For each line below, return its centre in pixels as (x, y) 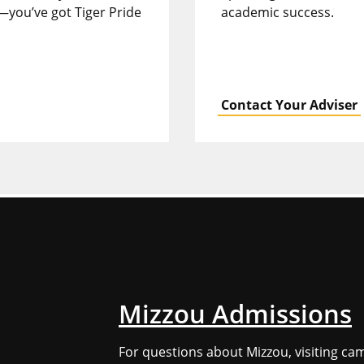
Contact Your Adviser (289, 105)
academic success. (277, 13)
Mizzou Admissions (235, 313)
